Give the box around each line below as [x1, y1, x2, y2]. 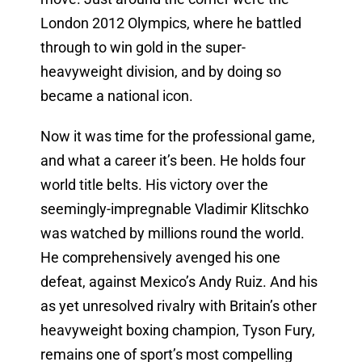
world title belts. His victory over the [40, 176, 268, 194]
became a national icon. [40, 87, 196, 105]
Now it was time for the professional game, [40, 128, 315, 145]
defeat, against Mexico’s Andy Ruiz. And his [40, 273, 318, 291]
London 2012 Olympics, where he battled [40, 15, 301, 32]
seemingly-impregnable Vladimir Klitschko [40, 200, 309, 218]
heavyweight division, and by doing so [40, 63, 281, 81]
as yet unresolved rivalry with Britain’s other [40, 297, 317, 315]
